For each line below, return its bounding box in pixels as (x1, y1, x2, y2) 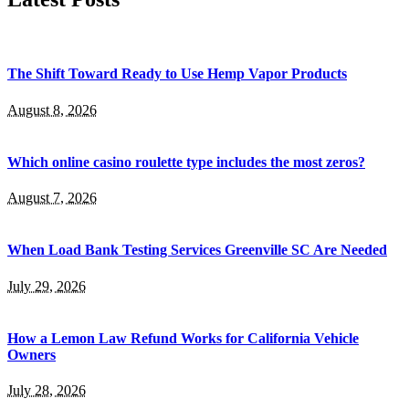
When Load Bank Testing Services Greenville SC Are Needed (7, 242, 387, 258)
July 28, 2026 (7, 383, 86, 399)
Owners (7, 346, 56, 362)
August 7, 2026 (7, 190, 97, 206)
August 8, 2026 (7, 101, 97, 118)
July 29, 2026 (7, 278, 86, 294)
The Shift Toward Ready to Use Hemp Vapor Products (7, 66, 347, 82)
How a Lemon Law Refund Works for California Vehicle (7, 330, 359, 346)
